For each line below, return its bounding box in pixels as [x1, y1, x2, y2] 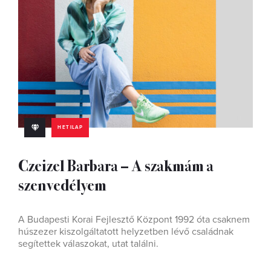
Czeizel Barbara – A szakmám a [18, 154, 214, 176]
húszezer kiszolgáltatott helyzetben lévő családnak [18, 226, 233, 238]
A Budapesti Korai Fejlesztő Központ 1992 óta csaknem [18, 214, 250, 226]
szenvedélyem [18, 173, 106, 195]
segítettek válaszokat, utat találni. [18, 238, 158, 250]
